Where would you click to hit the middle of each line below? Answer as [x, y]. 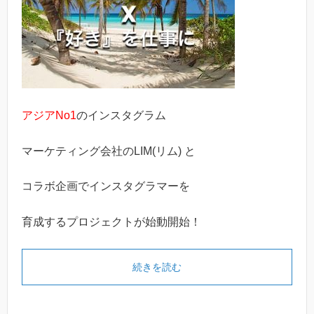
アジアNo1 [49, 116]
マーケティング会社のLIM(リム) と [109, 151]
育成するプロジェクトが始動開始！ [111, 221]
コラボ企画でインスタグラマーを [106, 186]
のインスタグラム [121, 116]
